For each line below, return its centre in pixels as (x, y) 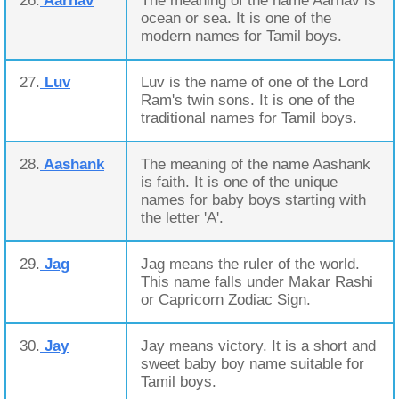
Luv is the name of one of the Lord (254, 82)
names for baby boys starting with (253, 200)
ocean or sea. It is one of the (236, 18)
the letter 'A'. (182, 218)
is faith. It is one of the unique (239, 182)
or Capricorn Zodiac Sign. (226, 300)
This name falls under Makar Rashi (257, 282)
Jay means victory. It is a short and (258, 346)
